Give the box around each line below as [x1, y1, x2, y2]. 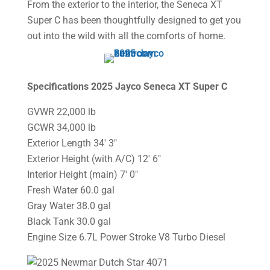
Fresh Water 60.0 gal [27, 184, 115, 196]
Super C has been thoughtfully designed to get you [27, 14, 241, 26]
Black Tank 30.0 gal [27, 216, 111, 228]
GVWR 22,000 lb [27, 106, 96, 118]
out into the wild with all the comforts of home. [27, 30, 225, 42]
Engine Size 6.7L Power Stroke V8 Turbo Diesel [27, 231, 225, 243]
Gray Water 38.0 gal [27, 200, 111, 212]
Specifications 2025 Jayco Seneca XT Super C [27, 81, 227, 93]
